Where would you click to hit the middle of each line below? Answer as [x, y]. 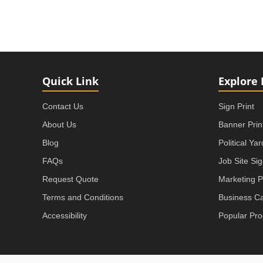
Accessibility [65, 215]
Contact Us [63, 106]
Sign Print [236, 106]
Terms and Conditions [83, 197]
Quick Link [70, 81]
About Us [59, 124]
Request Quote [70, 179]
